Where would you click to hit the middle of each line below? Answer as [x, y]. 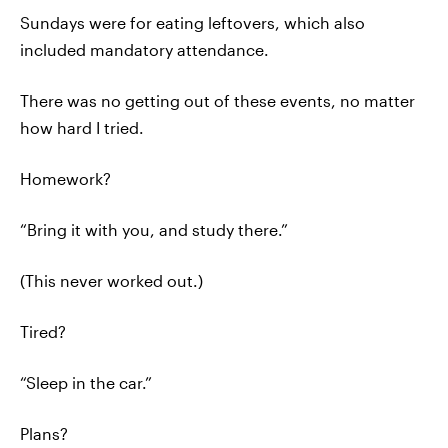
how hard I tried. [82, 127]
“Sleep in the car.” [86, 382]
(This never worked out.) [111, 280]
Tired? [43, 331]
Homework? [65, 178]
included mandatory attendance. [144, 49]
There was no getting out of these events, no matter [217, 100]
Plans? [44, 433]
